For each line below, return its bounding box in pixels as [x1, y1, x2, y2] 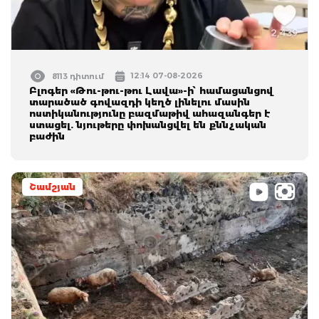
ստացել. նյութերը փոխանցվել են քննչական [29, 118, 266, 130]
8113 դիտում [52, 70, 104, 81]
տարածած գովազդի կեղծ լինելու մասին [29, 95, 250, 108]
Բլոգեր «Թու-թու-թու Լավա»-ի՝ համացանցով [29, 84, 273, 96]
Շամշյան [29, 181, 75, 192]
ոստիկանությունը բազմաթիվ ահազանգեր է [29, 107, 271, 119]
